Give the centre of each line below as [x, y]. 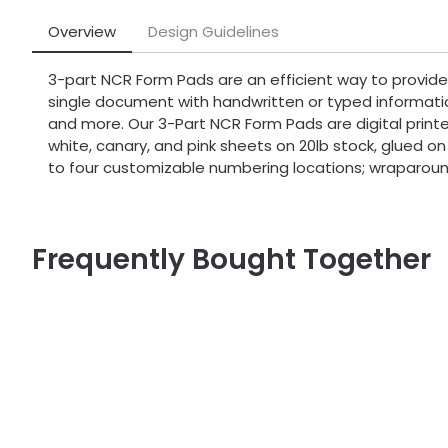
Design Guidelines [213, 31]
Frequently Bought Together [231, 259]
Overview [82, 31]
